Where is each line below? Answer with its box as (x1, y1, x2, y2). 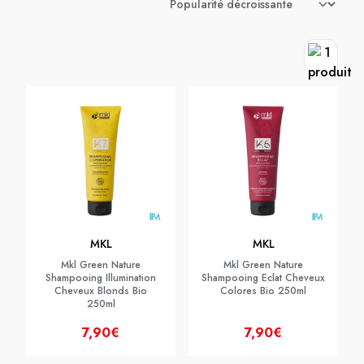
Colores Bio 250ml (220, 284, 306, 298)
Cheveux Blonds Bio (54, 284, 147, 298)
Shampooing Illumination (45, 271, 156, 285)
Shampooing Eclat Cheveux (201, 271, 325, 285)
